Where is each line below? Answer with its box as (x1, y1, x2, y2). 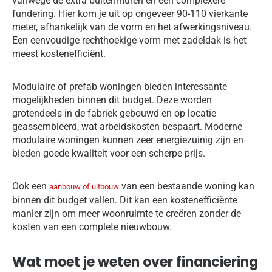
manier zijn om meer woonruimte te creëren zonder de (12, 207, 241, 219)
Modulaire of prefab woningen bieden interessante (12, 80, 227, 92)
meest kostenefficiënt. (12, 47, 106, 59)
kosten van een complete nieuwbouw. (12, 220, 172, 233)
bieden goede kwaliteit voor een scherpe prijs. (12, 147, 205, 159)
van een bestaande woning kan (119, 180, 254, 192)
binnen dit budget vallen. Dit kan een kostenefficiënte (12, 194, 237, 206)
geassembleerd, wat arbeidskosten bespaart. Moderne (12, 120, 242, 132)
